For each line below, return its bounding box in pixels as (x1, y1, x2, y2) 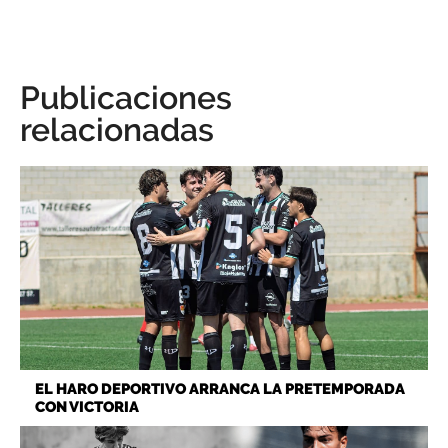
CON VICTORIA (35, 397, 139, 416)
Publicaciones (20, 78, 232, 116)
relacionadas (20, 110, 214, 148)
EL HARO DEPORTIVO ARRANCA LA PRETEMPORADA (35, 379, 405, 398)
